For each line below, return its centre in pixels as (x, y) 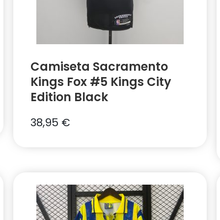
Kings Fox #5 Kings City (101, 82)
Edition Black (69, 97)
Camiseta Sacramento (99, 67)
